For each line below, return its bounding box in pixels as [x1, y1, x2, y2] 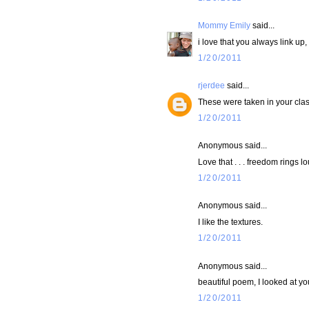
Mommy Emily [198, 21, 250, 30]
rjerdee [198, 81, 225, 90]
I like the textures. [198, 217, 263, 227]
